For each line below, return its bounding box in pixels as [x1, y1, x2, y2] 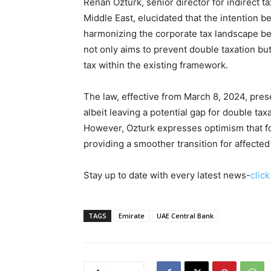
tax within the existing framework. [83, 59, 228, 71]
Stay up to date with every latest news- [83, 169, 250, 181]
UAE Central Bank [157, 211, 214, 220]
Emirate [119, 211, 145, 220]
